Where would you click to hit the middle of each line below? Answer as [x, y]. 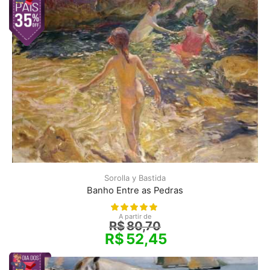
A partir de [135, 216]
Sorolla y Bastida [135, 177]
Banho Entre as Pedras [135, 190]
